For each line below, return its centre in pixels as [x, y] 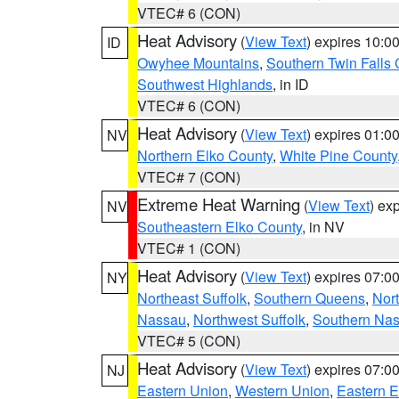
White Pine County [338, 155]
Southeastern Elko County [220, 227]
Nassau [162, 319]
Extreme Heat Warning [219, 204]
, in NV [323, 227]
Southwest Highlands [205, 84]
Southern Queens [309, 298]
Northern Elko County [205, 155]
